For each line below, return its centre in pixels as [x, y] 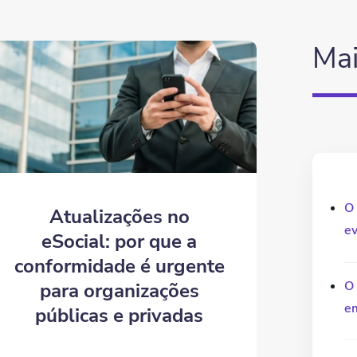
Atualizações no [119, 217]
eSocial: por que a [120, 242]
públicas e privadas [120, 316]
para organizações [119, 291]
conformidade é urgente [119, 267]
